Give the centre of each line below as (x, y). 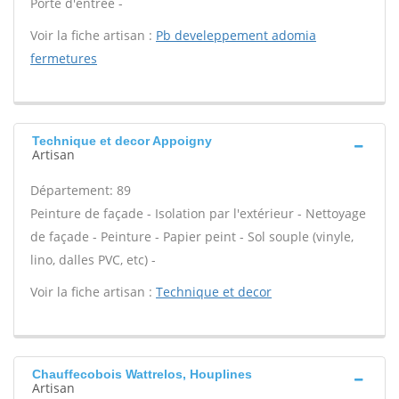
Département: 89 (81, 190)
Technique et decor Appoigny (122, 141)
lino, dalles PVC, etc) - (93, 260)
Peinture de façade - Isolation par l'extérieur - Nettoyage (198, 213)
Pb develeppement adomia (236, 35)
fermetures (64, 58)
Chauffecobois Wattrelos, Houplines (142, 374)
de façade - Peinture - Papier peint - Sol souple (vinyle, (192, 236)
